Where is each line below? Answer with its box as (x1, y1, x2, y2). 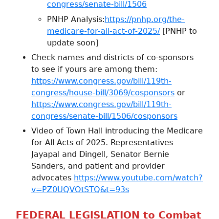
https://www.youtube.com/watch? (74, 173, 203, 183)
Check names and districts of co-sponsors (31, 52, 194, 62)
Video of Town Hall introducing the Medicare (31, 126, 203, 136)
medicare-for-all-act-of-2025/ (47, 26, 160, 36)
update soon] (47, 38, 98, 47)
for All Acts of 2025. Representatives (31, 138, 173, 148)
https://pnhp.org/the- (105, 14, 185, 24)
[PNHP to (160, 26, 197, 36)
